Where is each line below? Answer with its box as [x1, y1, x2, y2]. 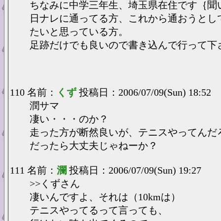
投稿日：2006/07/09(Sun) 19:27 [69, 165, 201, 176]
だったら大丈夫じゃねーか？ [30, 140, 158, 151]
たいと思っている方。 [30, 26, 128, 37]
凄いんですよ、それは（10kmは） [30, 191, 181, 202]
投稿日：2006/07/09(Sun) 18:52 [79, 87, 211, 98]
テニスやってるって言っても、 [30, 205, 168, 216]
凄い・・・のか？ [30, 113, 109, 124]
